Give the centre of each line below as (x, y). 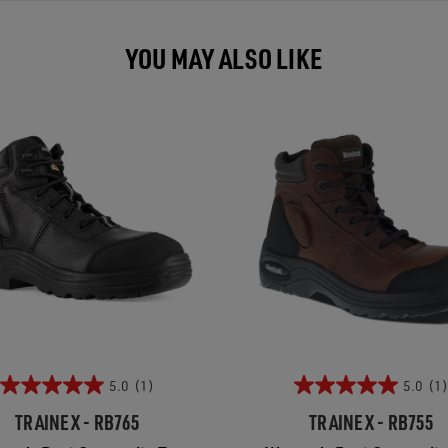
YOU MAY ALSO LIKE (224, 57)
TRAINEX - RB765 (77, 422)
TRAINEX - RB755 (371, 422)
